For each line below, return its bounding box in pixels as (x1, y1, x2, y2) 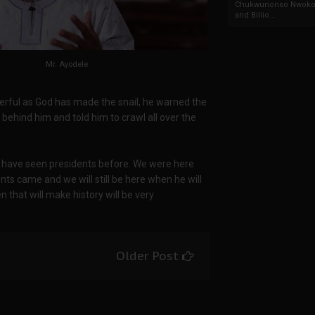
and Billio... (235, 11, 276, 20)
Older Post (116, 248, 182, 264)
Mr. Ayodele (46, 60, 88, 69)
